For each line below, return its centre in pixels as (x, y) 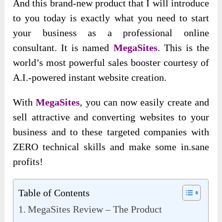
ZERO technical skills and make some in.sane (111, 146)
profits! (28, 161)
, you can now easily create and (144, 102)
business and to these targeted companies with (111, 132)
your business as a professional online (111, 32)
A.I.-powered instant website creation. (90, 77)
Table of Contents (54, 193)
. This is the (183, 47)
